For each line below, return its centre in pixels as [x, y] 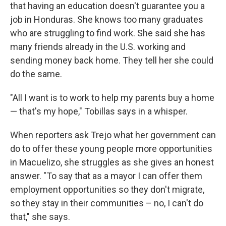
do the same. [36, 74]
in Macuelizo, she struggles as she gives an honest [112, 162]
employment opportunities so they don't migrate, [107, 190]
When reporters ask [49, 135]
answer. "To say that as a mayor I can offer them [106, 176]
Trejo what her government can [153, 135]
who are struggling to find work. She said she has [108, 33]
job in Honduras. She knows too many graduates [107, 20]
